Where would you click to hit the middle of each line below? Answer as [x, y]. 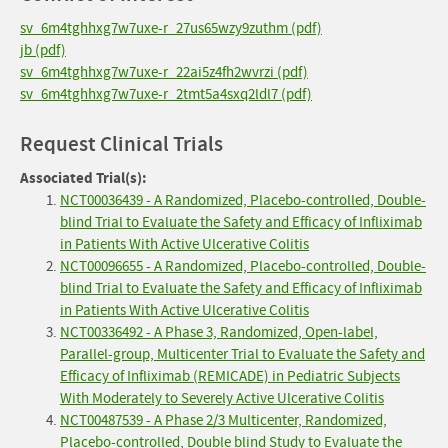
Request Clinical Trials [121, 145]
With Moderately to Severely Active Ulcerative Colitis [222, 399]
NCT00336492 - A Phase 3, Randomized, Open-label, [219, 333]
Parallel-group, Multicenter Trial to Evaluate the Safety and [242, 355]
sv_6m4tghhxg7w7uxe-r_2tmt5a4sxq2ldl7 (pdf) [166, 95]
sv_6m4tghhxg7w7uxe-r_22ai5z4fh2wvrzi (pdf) [164, 73]
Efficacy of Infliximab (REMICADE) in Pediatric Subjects [230, 377]
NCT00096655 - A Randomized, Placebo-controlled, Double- [243, 267]
